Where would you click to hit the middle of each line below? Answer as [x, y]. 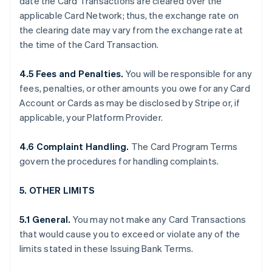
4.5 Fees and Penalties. [72, 73]
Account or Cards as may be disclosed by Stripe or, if [130, 103]
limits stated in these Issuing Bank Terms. [107, 248]
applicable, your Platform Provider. [91, 117]
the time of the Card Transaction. [89, 44]
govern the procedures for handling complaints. [119, 161]
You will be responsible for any [188, 73]
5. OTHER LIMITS [57, 190]
